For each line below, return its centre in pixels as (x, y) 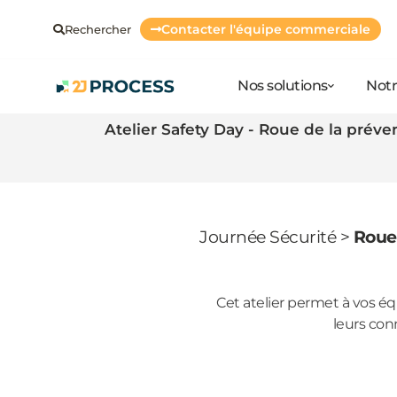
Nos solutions (283, 86)
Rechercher (98, 29)
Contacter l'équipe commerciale (266, 29)
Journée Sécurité (268, 237)
